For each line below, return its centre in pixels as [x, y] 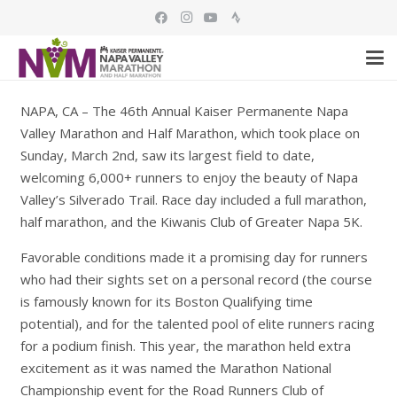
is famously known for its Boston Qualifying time [166, 301]
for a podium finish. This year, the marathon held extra [185, 345]
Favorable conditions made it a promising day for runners [194, 257]
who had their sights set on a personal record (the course [196, 279]
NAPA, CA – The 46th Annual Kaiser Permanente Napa [184, 110]
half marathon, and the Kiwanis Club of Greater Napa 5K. [191, 221]
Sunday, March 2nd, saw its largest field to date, [167, 155]
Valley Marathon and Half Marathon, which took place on [190, 132]
